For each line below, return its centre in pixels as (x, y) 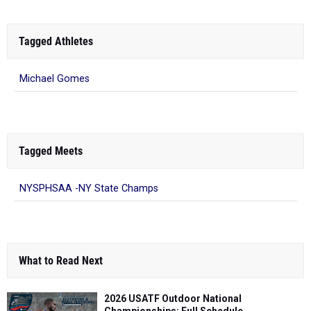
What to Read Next (61, 260)
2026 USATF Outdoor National (173, 298)
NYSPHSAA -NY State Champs (89, 188)
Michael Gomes (54, 78)
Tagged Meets (51, 151)
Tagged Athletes (56, 41)
